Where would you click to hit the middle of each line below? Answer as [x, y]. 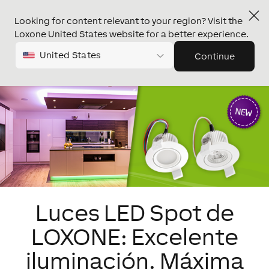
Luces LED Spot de [134, 213]
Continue [214, 56]
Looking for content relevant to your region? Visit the [128, 21]
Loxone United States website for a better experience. [131, 34]
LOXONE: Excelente [134, 237]
